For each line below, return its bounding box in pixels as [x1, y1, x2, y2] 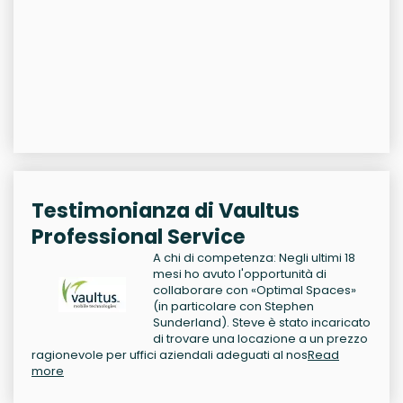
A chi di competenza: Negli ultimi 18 [153, 249, 355, 266]
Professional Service [31, 222, 246, 251]
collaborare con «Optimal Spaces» [153, 282, 356, 299]
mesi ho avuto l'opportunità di [153, 265, 327, 282]
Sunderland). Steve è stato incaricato [153, 314, 371, 331]
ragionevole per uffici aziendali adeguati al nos [31, 346, 308, 363]
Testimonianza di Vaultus [31, 196, 300, 225]
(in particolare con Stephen [153, 298, 314, 315]
